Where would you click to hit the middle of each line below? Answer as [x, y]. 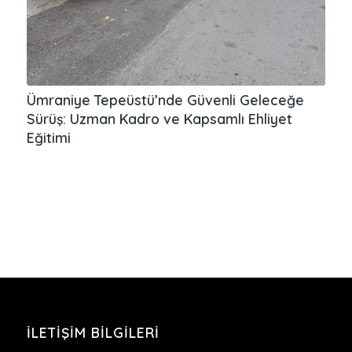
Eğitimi [48, 137]
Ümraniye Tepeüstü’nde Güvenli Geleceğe [165, 99]
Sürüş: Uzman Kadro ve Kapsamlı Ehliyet [159, 118]
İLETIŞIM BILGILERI [93, 332]
